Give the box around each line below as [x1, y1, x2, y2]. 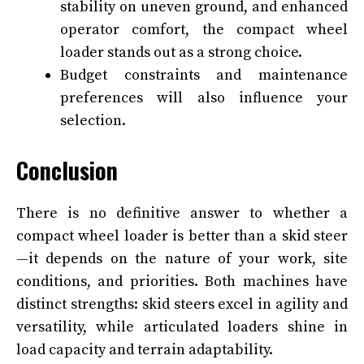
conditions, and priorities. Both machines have [16, 271, 348, 291]
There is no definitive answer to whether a [16, 203, 348, 223]
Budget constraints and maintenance [60, 65, 348, 84]
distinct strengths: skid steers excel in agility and [16, 294, 348, 314]
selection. [60, 110, 126, 130]
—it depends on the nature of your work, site [16, 249, 348, 268]
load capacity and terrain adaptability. [16, 340, 273, 359]
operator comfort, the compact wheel [60, 19, 348, 39]
